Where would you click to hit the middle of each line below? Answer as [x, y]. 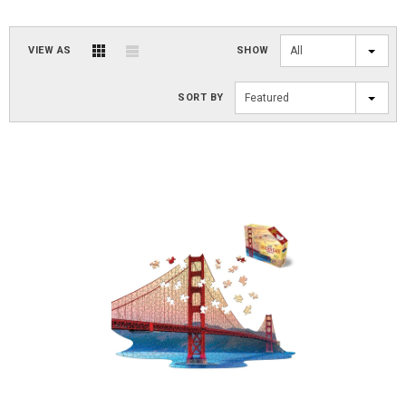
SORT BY [201, 97]
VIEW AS [50, 50]
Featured [267, 98]
